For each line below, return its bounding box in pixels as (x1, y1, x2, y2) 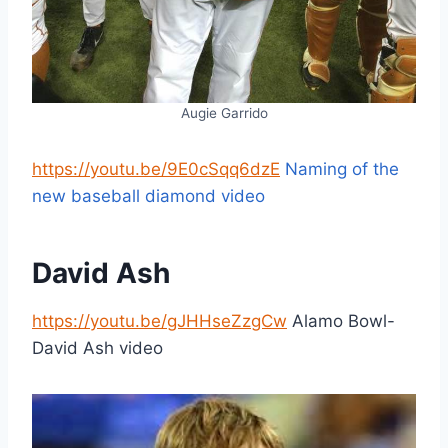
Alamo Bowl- (287, 310, 395, 331)
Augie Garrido (180, 104, 268, 121)
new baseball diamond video (32, 185, 265, 206)
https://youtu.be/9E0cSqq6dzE (32, 158, 280, 179)
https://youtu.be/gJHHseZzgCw (32, 310, 287, 331)
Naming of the (280, 158, 399, 179)
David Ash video (32, 337, 163, 358)
